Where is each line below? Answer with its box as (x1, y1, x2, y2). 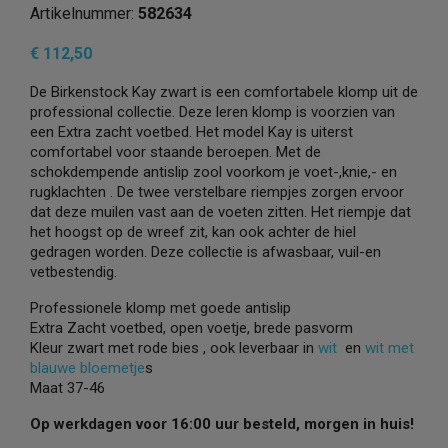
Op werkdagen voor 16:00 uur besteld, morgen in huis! (30, 415, 414, 433)
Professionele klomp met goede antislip (30, 299, 291, 317)
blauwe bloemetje (30, 359, 145, 377)
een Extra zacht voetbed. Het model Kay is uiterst (30, 123, 353, 141)
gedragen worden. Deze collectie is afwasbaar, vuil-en (30, 243, 381, 261)
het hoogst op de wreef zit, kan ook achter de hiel (30, 223, 356, 241)
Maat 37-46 (30, 379, 105, 397)
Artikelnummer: (30, 4, 138, 23)
